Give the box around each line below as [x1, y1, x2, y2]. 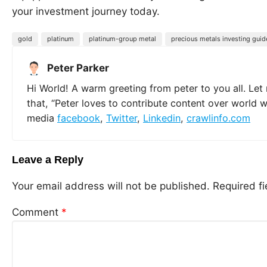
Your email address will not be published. [12, 179, 210, 192]
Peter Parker [47, 61, 109, 74]
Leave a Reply [12, 153, 83, 166]
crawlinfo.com [187, 111, 250, 124]
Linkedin [143, 111, 181, 124]
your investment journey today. [12, 5, 160, 17]
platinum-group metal [89, 34, 156, 43]
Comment [12, 206, 61, 218]
